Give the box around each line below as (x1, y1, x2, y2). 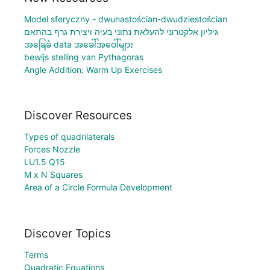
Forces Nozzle (24, 144, 80, 155)
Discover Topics (24, 226, 111, 240)
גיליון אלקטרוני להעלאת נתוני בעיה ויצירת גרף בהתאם (24, 26, 218, 37)
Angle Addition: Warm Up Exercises (24, 64, 162, 75)
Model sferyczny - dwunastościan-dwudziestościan (24, 13, 227, 24)
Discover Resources (24, 108, 132, 123)
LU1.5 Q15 (24, 157, 65, 168)
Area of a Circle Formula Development (24, 182, 172, 193)
